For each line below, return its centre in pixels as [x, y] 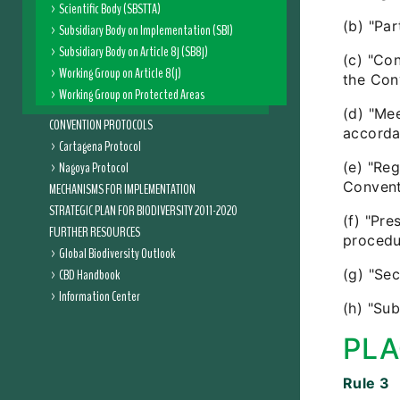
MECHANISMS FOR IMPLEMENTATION [122, 189]
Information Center [100, 296]
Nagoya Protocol [94, 168]
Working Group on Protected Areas [132, 95]
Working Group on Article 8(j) [120, 73]
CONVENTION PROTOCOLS [101, 125]
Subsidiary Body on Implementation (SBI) [146, 30]
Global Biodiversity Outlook [117, 254]
